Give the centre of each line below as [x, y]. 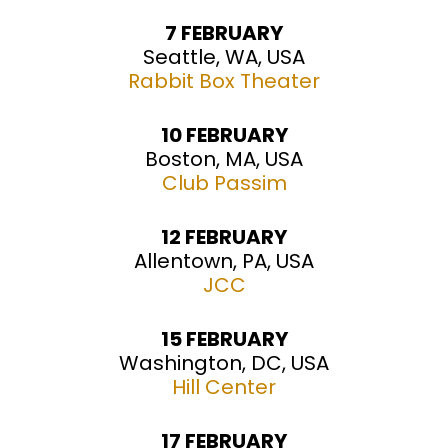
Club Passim [224, 183]
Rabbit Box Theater [224, 81]
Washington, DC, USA [224, 363]
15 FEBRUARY [224, 339]
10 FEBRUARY [224, 135]
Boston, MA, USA [224, 159]
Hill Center [224, 387]
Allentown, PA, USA [224, 261]
